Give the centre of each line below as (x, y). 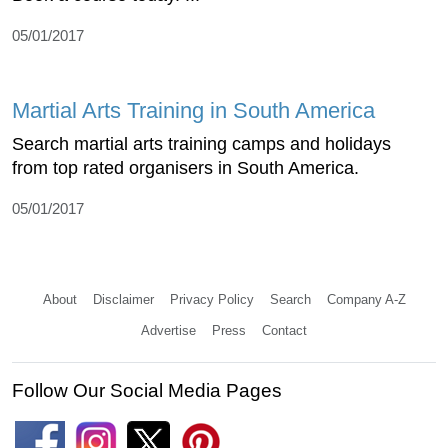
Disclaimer (123, 299)
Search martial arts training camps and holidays (201, 143)
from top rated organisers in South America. (185, 167)
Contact (284, 330)
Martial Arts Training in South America (193, 110)
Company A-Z (366, 299)
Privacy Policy (211, 299)
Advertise (168, 330)
